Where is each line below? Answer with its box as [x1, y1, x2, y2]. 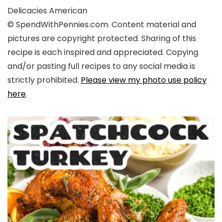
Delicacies [7, 4, 49, 16]
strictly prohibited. [7, 74, 81, 86]
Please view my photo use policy [81, 74, 207, 86]
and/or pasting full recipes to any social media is [7, 60, 195, 72]
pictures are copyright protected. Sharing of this [7, 32, 196, 44]
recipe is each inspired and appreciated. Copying [7, 46, 198, 58]
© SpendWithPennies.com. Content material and [7, 18, 196, 30]
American [49, 4, 87, 16]
